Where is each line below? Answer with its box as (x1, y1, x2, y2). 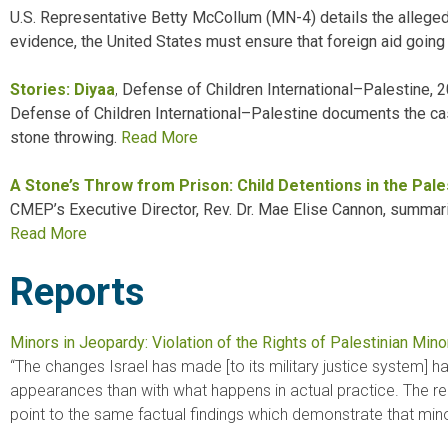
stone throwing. (10, 128, 117, 148)
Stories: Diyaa (10, 80, 115, 100)
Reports (10, 270, 144, 315)
